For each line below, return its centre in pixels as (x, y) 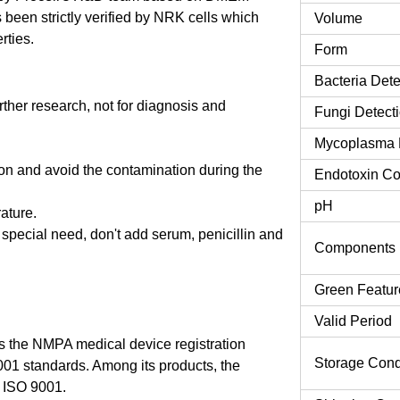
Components (354, 247)
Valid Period (353, 321)
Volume (338, 18)
